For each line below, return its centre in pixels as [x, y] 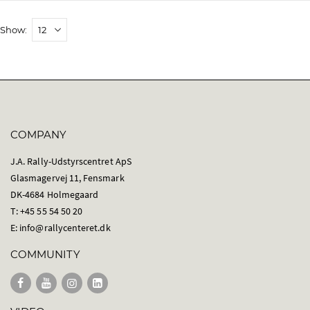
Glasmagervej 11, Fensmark [67, 177]
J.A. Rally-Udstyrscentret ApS [71, 161]
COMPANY [39, 134]
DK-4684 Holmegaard [55, 194]
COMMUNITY [45, 254]
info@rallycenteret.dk [65, 227]
